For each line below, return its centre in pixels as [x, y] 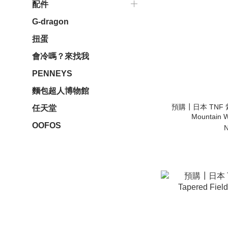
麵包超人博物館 [61, 91]
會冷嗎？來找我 [61, 56]
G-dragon [50, 22]
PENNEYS [52, 74]
